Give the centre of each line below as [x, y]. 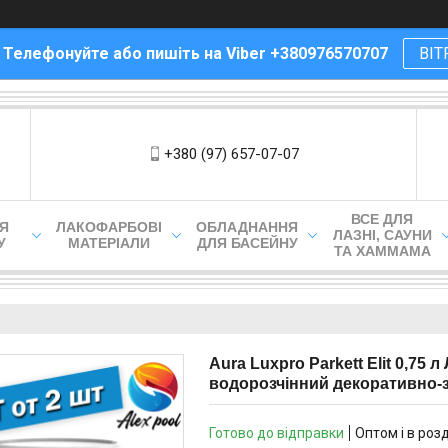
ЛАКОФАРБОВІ [109, 227]
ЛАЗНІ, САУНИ [382, 235]
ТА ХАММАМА [382, 251]
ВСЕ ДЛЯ [382, 219]
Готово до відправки [276, 433]
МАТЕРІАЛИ [109, 243]
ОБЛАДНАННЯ [247, 227]
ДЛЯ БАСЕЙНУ [247, 243]
